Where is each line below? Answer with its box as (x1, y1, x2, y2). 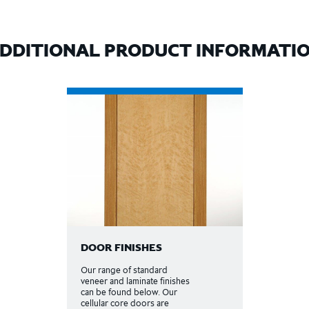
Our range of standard (80, 264, 168, 276)
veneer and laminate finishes (80, 275, 190, 287)
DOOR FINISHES (80, 240, 162, 255)
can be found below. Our (80, 286, 177, 298)
